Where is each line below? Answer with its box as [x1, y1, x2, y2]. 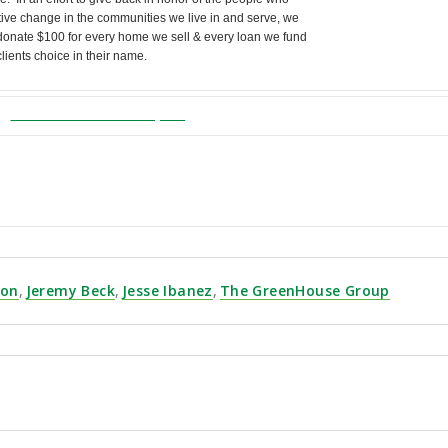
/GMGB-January [218, 105, 327, 122]
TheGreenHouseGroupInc [10, 105, 186, 122]
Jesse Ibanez [122, 280, 213, 300]
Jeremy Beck [25, 280, 116, 300]
